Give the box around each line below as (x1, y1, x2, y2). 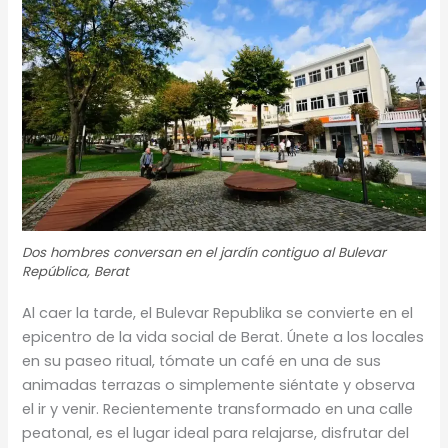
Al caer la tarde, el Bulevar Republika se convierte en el (22, 302, 414, 323)
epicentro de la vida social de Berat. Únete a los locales (22, 326, 425, 347)
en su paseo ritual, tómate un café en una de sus (22, 350, 382, 371)
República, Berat (22, 261, 130, 281)
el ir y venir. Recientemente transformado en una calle (22, 398, 414, 419)
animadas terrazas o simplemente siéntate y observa (22, 374, 416, 395)
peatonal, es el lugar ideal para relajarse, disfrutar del (22, 422, 410, 443)
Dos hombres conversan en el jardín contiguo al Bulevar (22, 242, 387, 262)
